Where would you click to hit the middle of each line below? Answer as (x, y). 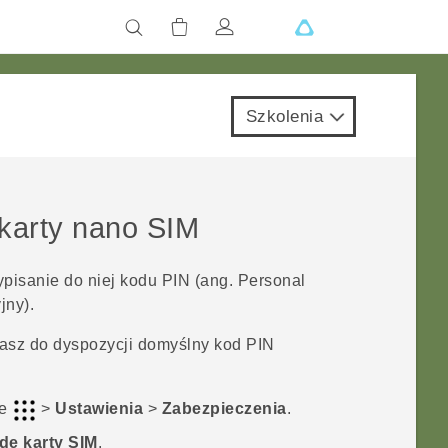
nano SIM (136, 228)
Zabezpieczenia (224, 409)
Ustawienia (99, 409)
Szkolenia (284, 116)
